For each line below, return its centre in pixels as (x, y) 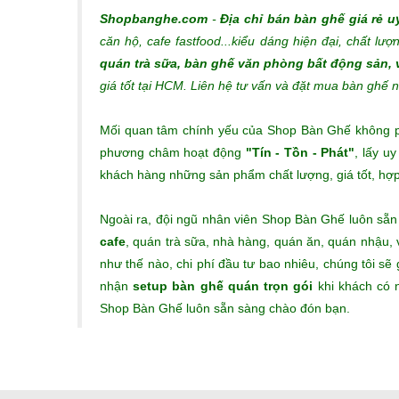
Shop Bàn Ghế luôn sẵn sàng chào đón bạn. (225, 308)
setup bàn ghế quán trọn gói (223, 286)
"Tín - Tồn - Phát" (300, 152)
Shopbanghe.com (154, 19)
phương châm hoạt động (173, 152)
